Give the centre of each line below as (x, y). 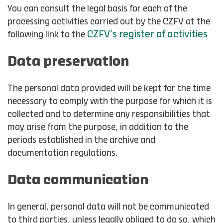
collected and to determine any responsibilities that (109, 114)
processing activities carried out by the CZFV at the (109, 22)
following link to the (47, 35)
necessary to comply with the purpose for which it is (110, 102)
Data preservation (68, 62)
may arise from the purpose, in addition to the (98, 127)
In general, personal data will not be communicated (108, 207)
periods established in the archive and (81, 140)
